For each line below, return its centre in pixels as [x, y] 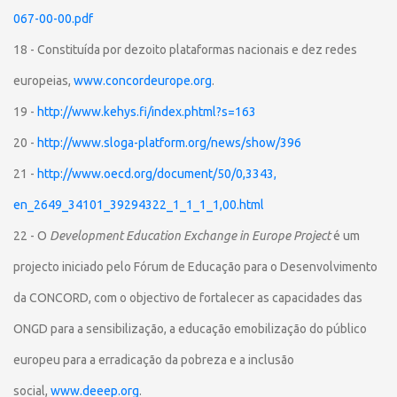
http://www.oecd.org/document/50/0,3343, [157, 174]
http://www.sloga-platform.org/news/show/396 [169, 143]
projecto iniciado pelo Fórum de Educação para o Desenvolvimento [195, 267]
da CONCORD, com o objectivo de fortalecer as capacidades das [188, 298]
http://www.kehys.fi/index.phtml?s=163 [147, 112]
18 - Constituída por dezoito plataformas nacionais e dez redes [185, 50]
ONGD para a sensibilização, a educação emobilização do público [190, 329]
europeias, [42, 81]
